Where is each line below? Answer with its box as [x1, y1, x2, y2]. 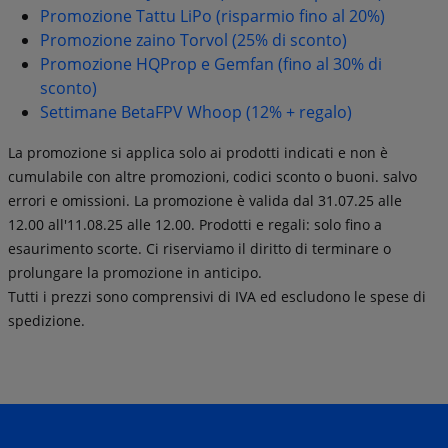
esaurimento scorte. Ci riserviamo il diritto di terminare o [8, 238, 391, 258]
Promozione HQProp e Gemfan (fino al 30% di [40, 52, 382, 75]
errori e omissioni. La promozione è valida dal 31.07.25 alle [8, 190, 402, 210]
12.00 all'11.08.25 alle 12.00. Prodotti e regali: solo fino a [8, 214, 382, 234]
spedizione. [8, 310, 85, 330]
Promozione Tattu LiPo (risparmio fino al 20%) [40, 4, 385, 27]
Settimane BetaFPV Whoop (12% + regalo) [40, 100, 352, 123]
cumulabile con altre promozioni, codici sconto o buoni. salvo [8, 166, 417, 186]
